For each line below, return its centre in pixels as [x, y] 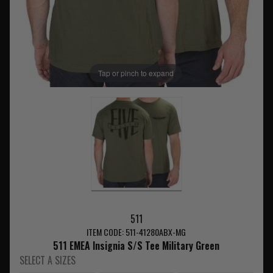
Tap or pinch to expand [136, 73]
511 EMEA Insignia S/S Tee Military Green [136, 246]
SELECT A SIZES [48, 261]
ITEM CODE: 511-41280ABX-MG [136, 232]
